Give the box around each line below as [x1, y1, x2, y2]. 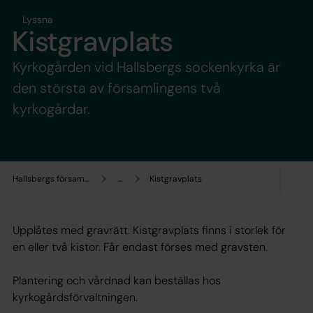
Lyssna [22, 13, 53, 26]
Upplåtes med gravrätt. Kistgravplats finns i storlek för [13, 222, 286, 238]
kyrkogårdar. [13, 99, 90, 118]
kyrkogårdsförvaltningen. [13, 289, 138, 305]
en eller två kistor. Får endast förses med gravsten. [13, 239, 268, 254]
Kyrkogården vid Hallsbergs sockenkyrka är [13, 57, 280, 76]
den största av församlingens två [13, 78, 221, 97]
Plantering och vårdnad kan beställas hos [13, 272, 221, 288]
